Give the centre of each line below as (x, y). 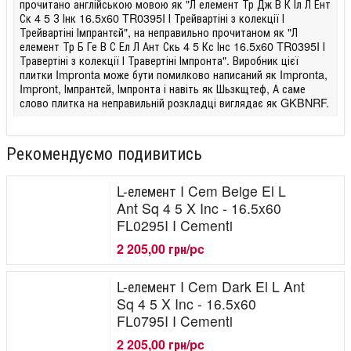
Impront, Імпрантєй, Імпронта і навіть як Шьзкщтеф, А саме (163, 88)
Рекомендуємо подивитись (104, 152)
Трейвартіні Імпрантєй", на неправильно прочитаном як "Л (159, 31)
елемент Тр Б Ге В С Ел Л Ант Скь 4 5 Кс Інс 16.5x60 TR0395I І (173, 45)
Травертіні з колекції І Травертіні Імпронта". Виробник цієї (159, 60)
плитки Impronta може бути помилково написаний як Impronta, (174, 74)
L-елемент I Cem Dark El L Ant (211, 286)
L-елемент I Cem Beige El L (201, 190)
